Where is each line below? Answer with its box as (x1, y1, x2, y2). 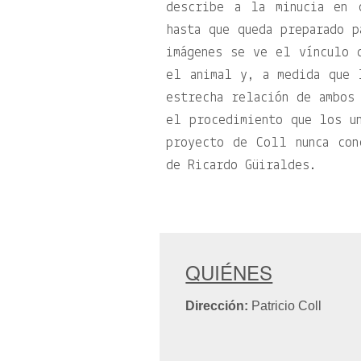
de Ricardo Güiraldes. (166, 158, 317, 173)
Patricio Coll (248, 299, 322, 313)
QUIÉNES (185, 258, 273, 286)
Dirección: (185, 299, 249, 313)
